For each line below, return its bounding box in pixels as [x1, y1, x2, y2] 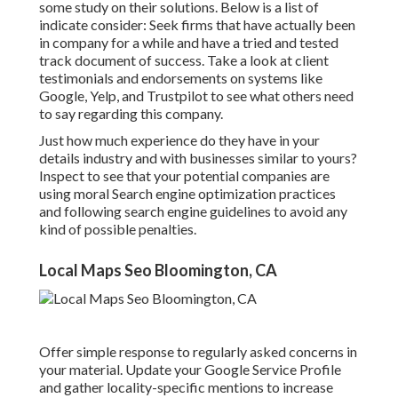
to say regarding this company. [39, 105, 223, 123]
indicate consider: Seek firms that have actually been [39, 16, 355, 34]
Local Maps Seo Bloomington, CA [39, 260, 277, 281]
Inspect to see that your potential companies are [39, 167, 330, 185]
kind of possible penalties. [39, 220, 196, 238]
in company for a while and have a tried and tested [39, 34, 338, 52]
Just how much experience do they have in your [39, 131, 320, 149]
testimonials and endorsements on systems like [39, 69, 322, 87]
